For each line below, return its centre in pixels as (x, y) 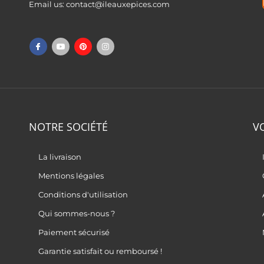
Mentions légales (71, 176)
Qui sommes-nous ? (77, 214)
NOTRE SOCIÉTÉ (68, 127)
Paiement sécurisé (74, 232)
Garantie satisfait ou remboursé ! (100, 251)
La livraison (60, 157)
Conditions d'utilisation (83, 195)
